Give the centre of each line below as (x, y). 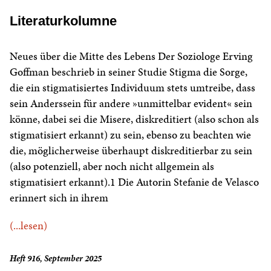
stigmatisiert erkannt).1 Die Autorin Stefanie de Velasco (134, 182)
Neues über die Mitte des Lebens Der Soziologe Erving (131, 56)
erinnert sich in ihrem (59, 198)
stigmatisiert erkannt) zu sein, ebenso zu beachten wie (130, 135)
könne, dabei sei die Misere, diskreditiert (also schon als (134, 119)
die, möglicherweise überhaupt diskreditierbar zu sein (131, 151)
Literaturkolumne (63, 21)
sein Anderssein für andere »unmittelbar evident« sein (131, 103)
